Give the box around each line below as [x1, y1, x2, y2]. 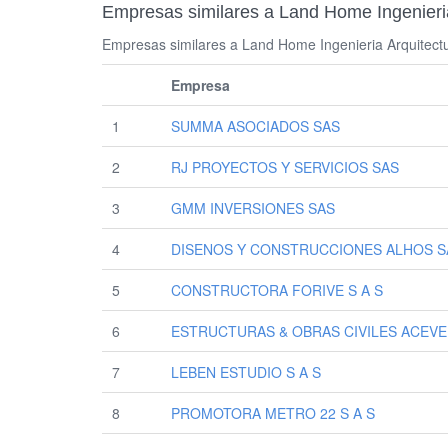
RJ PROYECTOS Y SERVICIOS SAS [171, 157, 399, 177]
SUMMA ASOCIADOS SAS [171, 116, 340, 136]
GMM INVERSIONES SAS [171, 198, 335, 218]
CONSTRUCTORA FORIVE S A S [171, 280, 383, 300]
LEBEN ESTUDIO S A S [171, 362, 321, 382]
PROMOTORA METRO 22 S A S [171, 403, 375, 423]
